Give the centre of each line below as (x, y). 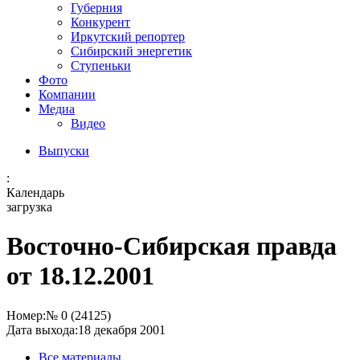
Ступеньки (101, 65)
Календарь (35, 192)
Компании (67, 94)
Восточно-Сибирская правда (172, 246)
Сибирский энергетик (131, 51)
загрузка (29, 207)
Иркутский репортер (128, 36)
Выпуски (64, 150)
